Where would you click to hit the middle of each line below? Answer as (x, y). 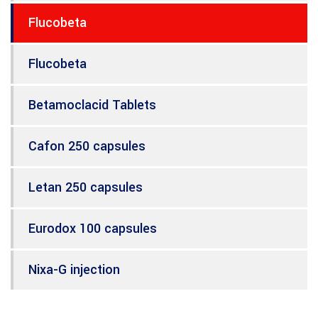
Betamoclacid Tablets (92, 105)
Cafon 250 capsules (87, 147)
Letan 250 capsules (86, 188)
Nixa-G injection (74, 270)
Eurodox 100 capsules (93, 229)
